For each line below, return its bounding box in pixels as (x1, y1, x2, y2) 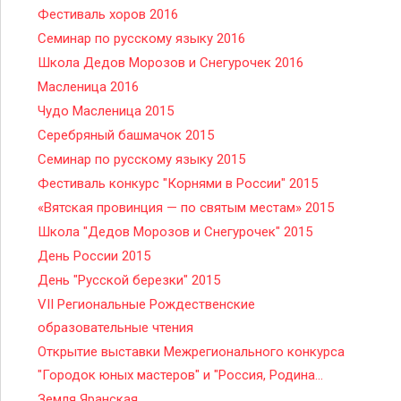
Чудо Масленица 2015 (38, 103, 174, 119)
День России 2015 (38, 248, 150, 264)
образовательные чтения (38, 320, 193, 336)
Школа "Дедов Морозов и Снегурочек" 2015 (38, 224, 312, 240)
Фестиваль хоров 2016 (38, 6, 178, 22)
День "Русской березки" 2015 (38, 272, 220, 288)
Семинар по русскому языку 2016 (38, 30, 245, 47)
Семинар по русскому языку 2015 (38, 151, 245, 167)
